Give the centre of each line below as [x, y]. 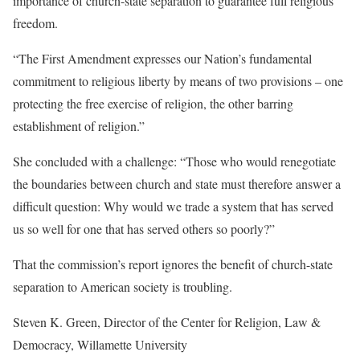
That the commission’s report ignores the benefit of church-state [173, 264]
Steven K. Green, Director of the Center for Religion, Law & [167, 322]
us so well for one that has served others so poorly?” [144, 229]
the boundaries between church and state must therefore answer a [177, 184]
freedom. [35, 23]
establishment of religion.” [79, 126]
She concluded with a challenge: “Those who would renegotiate [174, 162]
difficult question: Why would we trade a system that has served [173, 207]
